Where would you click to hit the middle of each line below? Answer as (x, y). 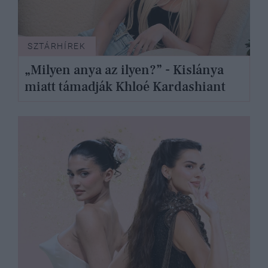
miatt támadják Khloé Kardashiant (125, 87)
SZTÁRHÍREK (57, 46)
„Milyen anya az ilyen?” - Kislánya (124, 70)
